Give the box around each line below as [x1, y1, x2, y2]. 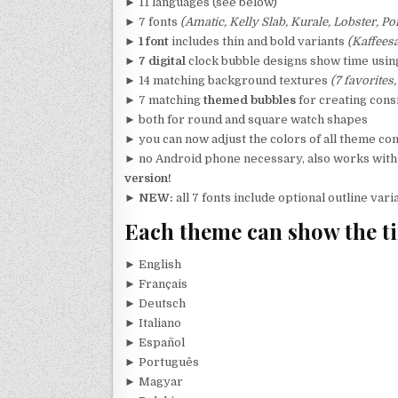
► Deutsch [124, 296, 186, 310]
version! [124, 171, 171, 185]
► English [124, 257, 181, 271]
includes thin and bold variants [169, 34, 347, 48]
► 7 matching [124, 92, 203, 107]
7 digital [139, 53, 186, 68]
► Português [124, 354, 199, 369]
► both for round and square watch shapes [124, 112, 368, 126]
